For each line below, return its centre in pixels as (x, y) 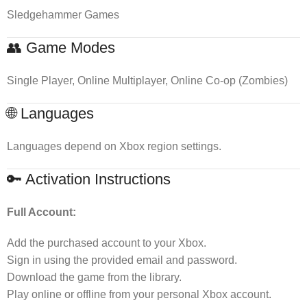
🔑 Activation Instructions (89, 179)
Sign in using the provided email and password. (122, 260)
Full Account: (41, 212)
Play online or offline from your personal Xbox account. (139, 294)
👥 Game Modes (61, 47)
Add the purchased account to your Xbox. (107, 243)
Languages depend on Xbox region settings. (114, 146)
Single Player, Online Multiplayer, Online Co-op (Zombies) (147, 80)
